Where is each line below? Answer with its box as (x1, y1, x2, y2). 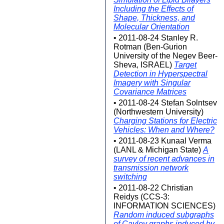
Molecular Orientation (113, 22, 189, 31)
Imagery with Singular (113, 78, 190, 87)
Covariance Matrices (113, 87, 186, 96)
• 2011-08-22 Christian (113, 183, 193, 192)
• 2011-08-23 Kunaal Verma (113, 136, 211, 145)
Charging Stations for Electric (113, 116, 217, 125)
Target (174, 60, 196, 69)
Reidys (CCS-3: (113, 192, 169, 201)
